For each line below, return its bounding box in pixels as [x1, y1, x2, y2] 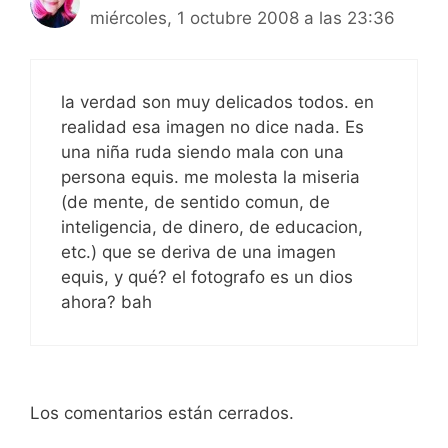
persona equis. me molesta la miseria [61, 166, 360, 187]
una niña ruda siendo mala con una [61, 141, 344, 162]
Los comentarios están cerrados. [30, 403, 294, 424]
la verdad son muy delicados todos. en [61, 91, 374, 112]
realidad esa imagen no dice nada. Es [61, 116, 364, 137]
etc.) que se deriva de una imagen [61, 241, 336, 262]
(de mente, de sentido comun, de [61, 191, 330, 212]
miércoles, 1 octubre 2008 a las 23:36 [90, 8, 395, 29]
